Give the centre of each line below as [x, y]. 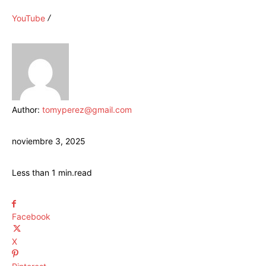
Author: [27, 110]
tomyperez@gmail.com [87, 110]
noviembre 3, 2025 [49, 141]
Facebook [31, 217]
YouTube [28, 18]
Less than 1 [34, 173]
